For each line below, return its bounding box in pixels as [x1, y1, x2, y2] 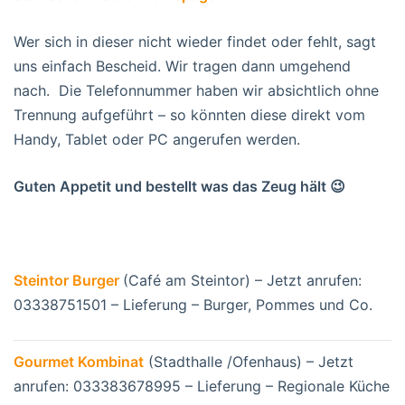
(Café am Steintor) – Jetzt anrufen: [123, 271, 362, 290]
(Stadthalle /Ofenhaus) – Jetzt [144, 353, 353, 372]
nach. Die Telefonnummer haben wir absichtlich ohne [14, 81, 379, 100]
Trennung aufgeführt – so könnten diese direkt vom [14, 106, 365, 125]
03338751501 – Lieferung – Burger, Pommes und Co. [14, 296, 372, 315]
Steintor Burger [14, 271, 119, 290]
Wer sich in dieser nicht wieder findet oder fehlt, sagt [14, 33, 376, 52]
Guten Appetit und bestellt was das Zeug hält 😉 [14, 177, 345, 196]
